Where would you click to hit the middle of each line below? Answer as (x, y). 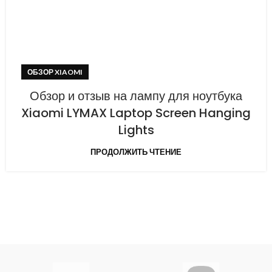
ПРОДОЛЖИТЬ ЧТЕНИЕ (136, 152)
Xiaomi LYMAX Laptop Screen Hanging (136, 113)
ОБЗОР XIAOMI (55, 72)
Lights (136, 130)
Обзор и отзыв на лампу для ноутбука (136, 96)
